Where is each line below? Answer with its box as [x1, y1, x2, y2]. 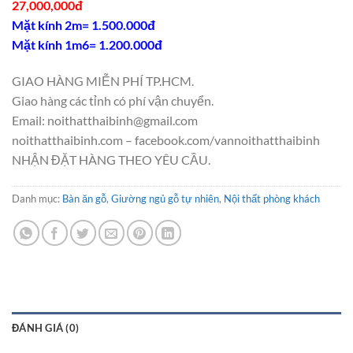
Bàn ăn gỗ [62, 191, 106, 205]
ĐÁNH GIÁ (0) [12, 321, 80, 334]
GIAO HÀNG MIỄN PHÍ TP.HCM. [12, 72, 194, 88]
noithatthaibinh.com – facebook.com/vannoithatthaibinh [12, 132, 320, 147]
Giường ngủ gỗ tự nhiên [111, 191, 219, 205]
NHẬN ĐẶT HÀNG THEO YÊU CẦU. [12, 151, 210, 167]
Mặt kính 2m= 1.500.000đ [12, 17, 155, 33]
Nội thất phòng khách [224, 191, 320, 205]
